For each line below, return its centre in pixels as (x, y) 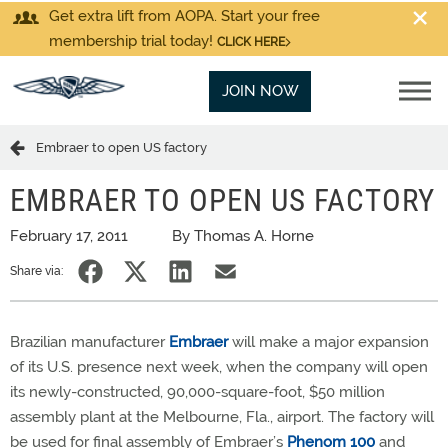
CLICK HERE (251, 42)
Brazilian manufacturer (89, 342)
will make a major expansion (328, 342)
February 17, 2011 (69, 236)
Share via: (36, 271)
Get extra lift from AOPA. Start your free (184, 16)
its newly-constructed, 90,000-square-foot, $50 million (197, 392)
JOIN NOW (260, 91)
